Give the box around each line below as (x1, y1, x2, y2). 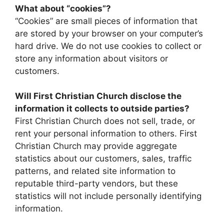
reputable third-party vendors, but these (15, 178, 178, 188)
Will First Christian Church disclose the (15, 91, 181, 101)
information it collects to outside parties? (15, 103, 189, 113)
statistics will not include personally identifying (15, 191, 201, 201)
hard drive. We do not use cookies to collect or (15, 40, 201, 51)
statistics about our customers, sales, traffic (15, 153, 191, 163)
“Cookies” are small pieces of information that (15, 15, 197, 26)
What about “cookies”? (15, 3, 111, 13)
